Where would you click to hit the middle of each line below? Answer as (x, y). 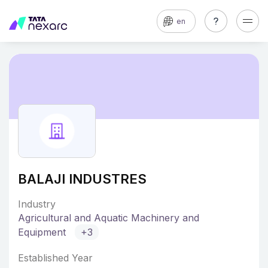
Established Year (55, 258)
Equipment (43, 232)
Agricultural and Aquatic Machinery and (109, 218)
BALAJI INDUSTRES (82, 179)
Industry (37, 204)
